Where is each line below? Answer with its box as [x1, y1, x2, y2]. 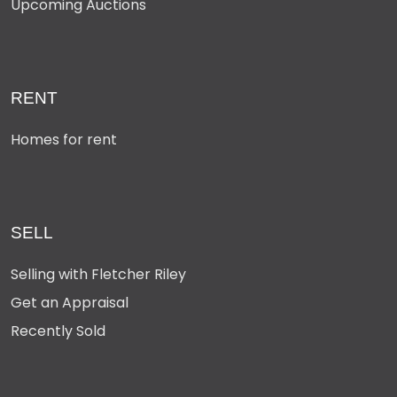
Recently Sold [11, 320, 105, 341]
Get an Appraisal [11, 292, 128, 313]
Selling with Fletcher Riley [11, 263, 186, 284]
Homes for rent [11, 128, 117, 150]
